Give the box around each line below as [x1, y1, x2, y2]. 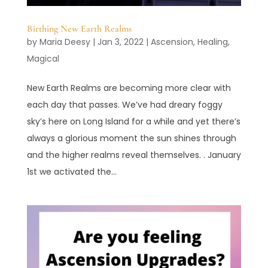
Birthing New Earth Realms [26, 23, 132, 35]
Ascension [150, 36, 193, 48]
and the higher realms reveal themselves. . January [26, 149, 241, 162]
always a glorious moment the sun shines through [26, 132, 236, 145]
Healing [197, 36, 228, 48]
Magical [26, 53, 59, 65]
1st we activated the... [26, 166, 117, 178]
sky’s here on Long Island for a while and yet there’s [26, 115, 240, 128]
